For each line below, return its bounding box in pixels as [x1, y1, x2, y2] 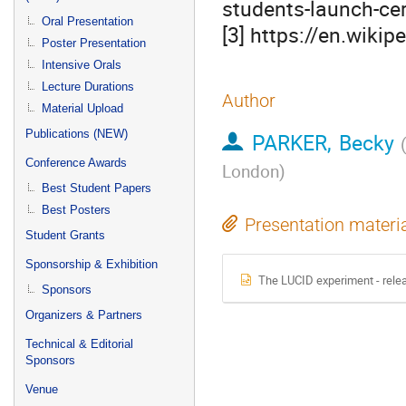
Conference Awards [25, 156, 127, 169]
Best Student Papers [42, 181, 151, 195]
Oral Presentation [42, 14, 133, 28]
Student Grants [25, 228, 105, 242]
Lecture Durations [42, 80, 134, 93]
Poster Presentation [42, 36, 146, 50]
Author [222, 90, 275, 111]
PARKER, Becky [252, 128, 394, 158]
